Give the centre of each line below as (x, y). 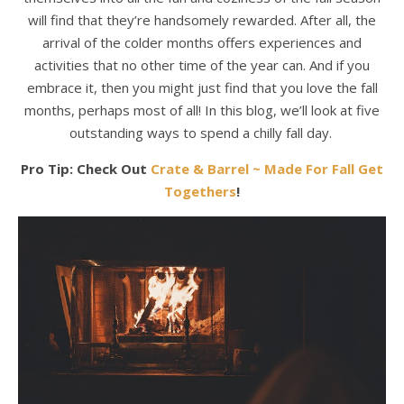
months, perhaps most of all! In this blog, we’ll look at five (202, 110)
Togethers (200, 191)
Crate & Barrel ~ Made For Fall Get (267, 169)
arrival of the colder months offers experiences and (202, 42)
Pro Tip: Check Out (86, 169)
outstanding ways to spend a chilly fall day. (202, 133)
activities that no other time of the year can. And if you (202, 65)
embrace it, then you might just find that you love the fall (202, 87)
